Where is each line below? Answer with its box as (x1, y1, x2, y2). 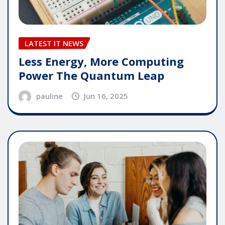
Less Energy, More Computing (19, 54, 184, 69)
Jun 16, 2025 (84, 91, 129, 101)
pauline (36, 91, 63, 101)
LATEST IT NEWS (25, 38, 83, 48)
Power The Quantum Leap (19, 68, 164, 83)
